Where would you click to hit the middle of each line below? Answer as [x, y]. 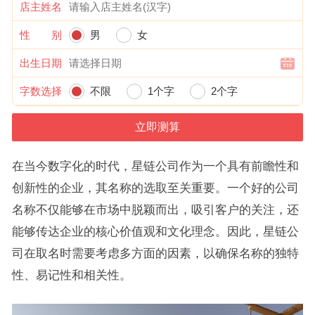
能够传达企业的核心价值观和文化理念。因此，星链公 [155, 231]
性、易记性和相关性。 [71, 275]
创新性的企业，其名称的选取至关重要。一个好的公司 [155, 188]
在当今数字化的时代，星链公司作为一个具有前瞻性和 [155, 166]
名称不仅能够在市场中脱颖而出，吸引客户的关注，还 [155, 210]
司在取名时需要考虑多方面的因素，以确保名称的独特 [155, 253]
